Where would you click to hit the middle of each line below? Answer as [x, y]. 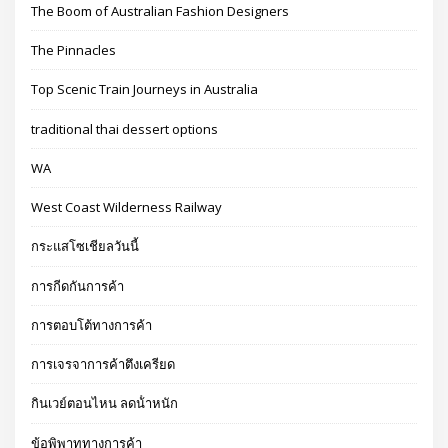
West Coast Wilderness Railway [127, 207]
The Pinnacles [74, 50]
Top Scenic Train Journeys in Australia [145, 89]
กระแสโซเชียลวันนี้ [85, 246]
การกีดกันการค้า [78, 285]
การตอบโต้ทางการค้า [92, 324]
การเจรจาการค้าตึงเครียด [103, 364]
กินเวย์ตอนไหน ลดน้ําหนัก [105, 403]
